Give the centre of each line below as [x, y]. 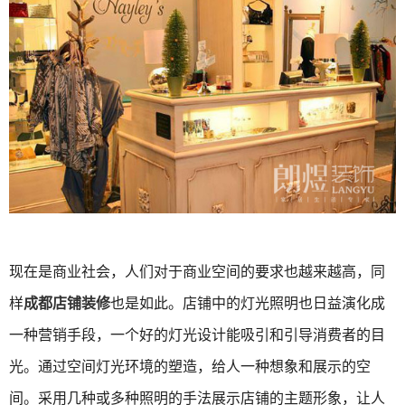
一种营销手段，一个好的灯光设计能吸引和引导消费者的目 [197, 334]
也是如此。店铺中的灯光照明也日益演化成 [248, 303]
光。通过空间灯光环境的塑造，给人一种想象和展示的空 [190, 366]
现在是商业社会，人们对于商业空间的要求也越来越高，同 [197, 271]
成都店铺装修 [67, 303]
